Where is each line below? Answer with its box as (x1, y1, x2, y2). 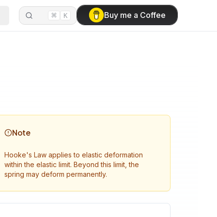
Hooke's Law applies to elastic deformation (4, 151, 143, 159)
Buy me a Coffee (104, 10, 166, 20)
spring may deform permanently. (4, 170, 107, 178)
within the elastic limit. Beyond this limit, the (4, 160, 139, 169)
